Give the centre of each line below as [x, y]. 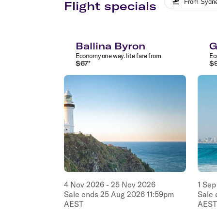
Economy [88, 55]
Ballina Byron [110, 46]
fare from [148, 55]
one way [112, 55]
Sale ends [82, 194]
